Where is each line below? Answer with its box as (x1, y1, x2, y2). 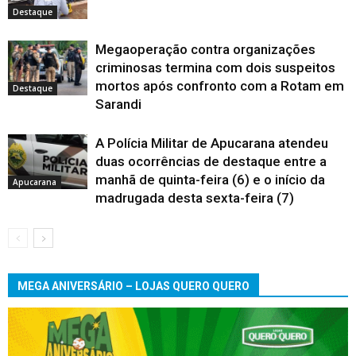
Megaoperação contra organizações (95, 41, 315, 58)
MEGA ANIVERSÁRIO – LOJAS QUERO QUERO (17, 280, 250, 293)
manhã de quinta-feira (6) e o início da (95, 172, 325, 188)
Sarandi (95, 96, 141, 113)
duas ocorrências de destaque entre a (95, 153, 327, 170)
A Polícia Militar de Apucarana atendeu (95, 135, 328, 152)
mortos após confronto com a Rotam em (95, 78, 344, 95)
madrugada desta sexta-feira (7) (95, 190, 294, 207)
